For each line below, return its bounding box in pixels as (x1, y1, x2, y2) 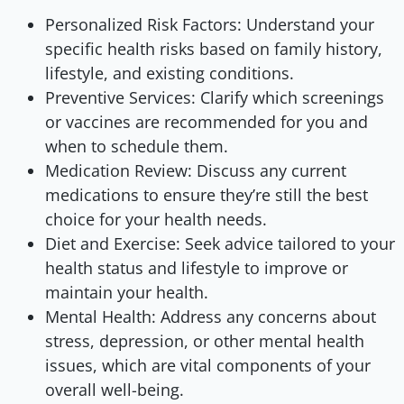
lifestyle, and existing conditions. (45, 61, 294, 84)
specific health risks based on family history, (45, 37, 382, 60)
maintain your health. (45, 280, 208, 303)
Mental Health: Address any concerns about (45, 305, 376, 327)
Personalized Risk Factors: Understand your (45, 13, 374, 35)
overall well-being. (45, 378, 184, 400)
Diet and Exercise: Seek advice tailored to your (45, 232, 395, 254)
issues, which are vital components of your (45, 353, 371, 376)
